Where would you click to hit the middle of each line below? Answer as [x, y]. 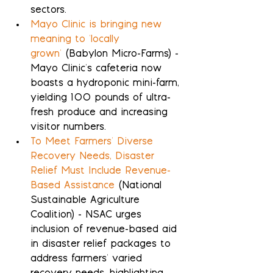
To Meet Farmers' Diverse [94, 143]
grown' [46, 55]
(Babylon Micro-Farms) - [122, 55]
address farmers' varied [88, 260]
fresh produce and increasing [101, 113]
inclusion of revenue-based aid [105, 230]
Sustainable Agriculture [87, 201]
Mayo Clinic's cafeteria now [98, 69]
